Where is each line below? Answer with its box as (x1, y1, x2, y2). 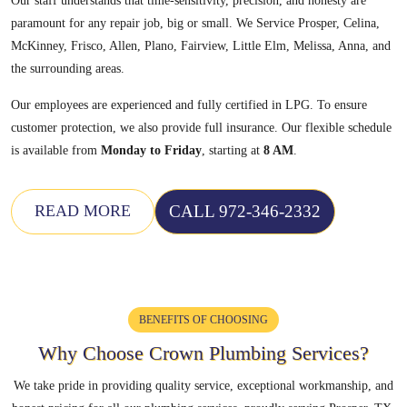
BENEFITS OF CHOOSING (139, 313, 268, 326)
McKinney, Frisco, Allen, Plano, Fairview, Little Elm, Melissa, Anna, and (11, 38, 391, 53)
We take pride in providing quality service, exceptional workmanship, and (14, 378, 393, 392)
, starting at (202, 143, 263, 157)
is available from (11, 143, 101, 157)
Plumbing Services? (209, 341, 369, 364)
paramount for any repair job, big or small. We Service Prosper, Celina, (11, 15, 380, 30)
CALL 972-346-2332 (169, 201, 321, 221)
